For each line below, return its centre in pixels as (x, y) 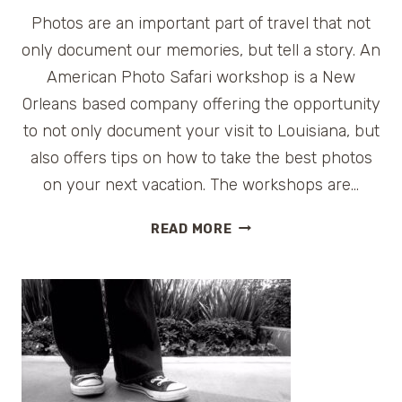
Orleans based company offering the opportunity (201, 104)
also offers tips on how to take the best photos (201, 157)
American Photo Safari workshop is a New (201, 77)
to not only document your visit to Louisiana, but (201, 131)
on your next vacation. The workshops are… (201, 184)
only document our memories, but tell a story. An (201, 50)
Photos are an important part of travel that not (201, 23)
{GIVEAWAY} (275, 374)
